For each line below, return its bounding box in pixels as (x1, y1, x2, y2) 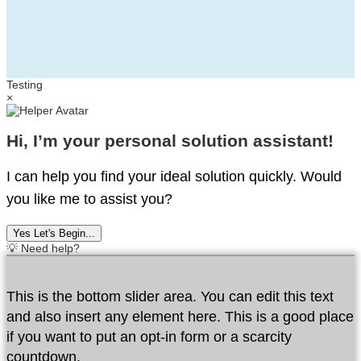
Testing (6, 78, 43, 91)
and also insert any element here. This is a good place (6, 309, 354, 326)
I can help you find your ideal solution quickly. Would (6, 168, 342, 185)
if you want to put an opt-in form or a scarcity (6, 329, 292, 346)
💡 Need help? (6, 242, 80, 255)
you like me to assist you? (6, 191, 172, 208)
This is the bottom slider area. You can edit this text (6, 288, 334, 305)
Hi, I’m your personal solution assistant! (6, 131, 334, 151)
